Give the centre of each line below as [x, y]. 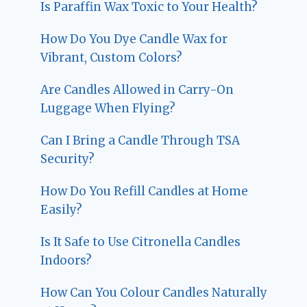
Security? [68, 159]
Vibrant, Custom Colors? [112, 57]
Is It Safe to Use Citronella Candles [141, 242]
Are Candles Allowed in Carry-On [137, 89]
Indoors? [66, 260]
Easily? [62, 209]
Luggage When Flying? [108, 108]
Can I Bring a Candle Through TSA [140, 140]
